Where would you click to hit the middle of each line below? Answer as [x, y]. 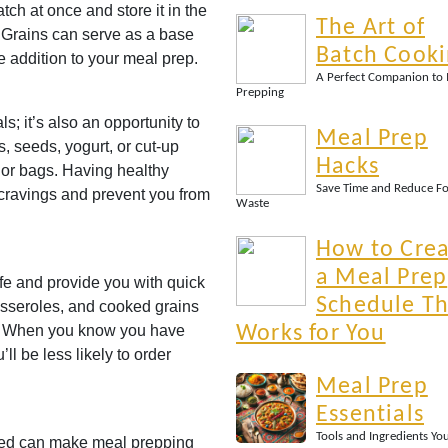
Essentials [370, 415]
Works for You [311, 334]
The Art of [370, 28]
